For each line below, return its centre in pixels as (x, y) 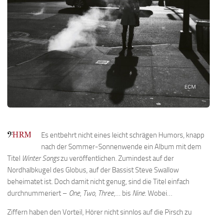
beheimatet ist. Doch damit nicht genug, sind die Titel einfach (98, 182)
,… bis (123, 194)
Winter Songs (40, 159)
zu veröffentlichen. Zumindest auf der (116, 159)
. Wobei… (159, 194)
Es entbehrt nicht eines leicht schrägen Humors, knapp (123, 135)
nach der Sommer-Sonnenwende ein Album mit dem (121, 147)
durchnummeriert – (38, 194)
